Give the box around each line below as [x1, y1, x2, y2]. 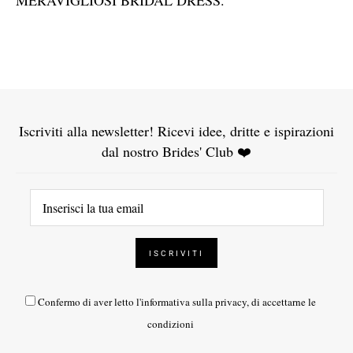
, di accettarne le [247, 295, 316, 310]
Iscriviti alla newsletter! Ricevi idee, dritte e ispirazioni [19, 121, 334, 141]
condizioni [147, 317, 194, 332]
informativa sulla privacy [141, 295, 247, 310]
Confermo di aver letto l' [38, 295, 141, 310]
